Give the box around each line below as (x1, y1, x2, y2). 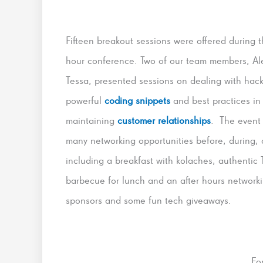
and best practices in (170, 94, 261, 107)
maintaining (66, 114, 117, 127)
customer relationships (117, 114, 211, 127)
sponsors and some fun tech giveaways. (66, 194, 234, 207)
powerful (66, 94, 104, 107)
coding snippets (104, 94, 170, 107)
